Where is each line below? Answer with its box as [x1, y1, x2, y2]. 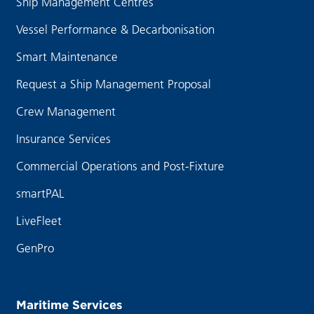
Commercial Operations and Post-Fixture [15, 158, 224, 173]
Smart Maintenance [15, 48, 118, 64]
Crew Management [15, 103, 116, 118]
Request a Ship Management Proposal [15, 76, 211, 91]
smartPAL [15, 185, 64, 200]
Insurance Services [15, 130, 111, 146]
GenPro [15, 240, 54, 255]
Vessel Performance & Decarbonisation [15, 21, 214, 36]
